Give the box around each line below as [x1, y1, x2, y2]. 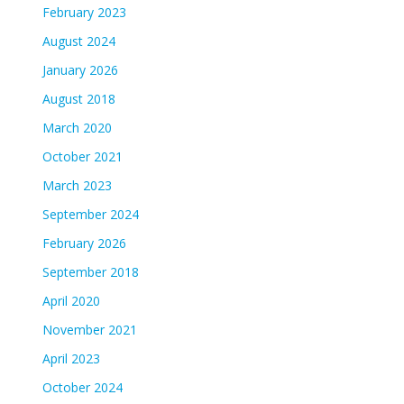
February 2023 [41, 3, 126, 21]
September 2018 [41, 262, 139, 280]
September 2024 [41, 205, 139, 223]
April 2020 [41, 291, 100, 309]
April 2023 [41, 349, 100, 367]
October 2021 [41, 147, 123, 165]
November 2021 [41, 320, 137, 338]
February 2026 [41, 234, 126, 252]
